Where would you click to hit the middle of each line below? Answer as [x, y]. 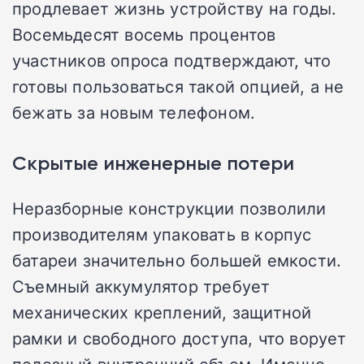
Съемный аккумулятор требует [141, 286]
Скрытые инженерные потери [153, 162]
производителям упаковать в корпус [162, 234]
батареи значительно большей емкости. [177, 260]
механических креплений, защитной [162, 312]
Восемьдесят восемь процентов [144, 34]
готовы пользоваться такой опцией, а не [178, 86]
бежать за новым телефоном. [134, 112]
